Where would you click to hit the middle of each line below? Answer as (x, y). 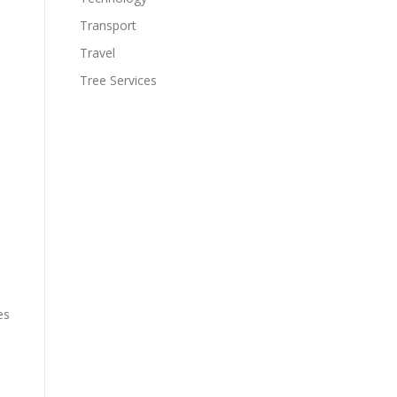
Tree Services (118, 80)
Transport (108, 25)
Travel (97, 53)
